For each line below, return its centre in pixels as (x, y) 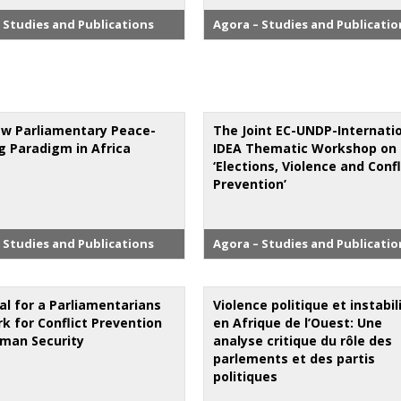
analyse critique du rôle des (303, 340)
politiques (246, 376)
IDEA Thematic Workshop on (305, 148)
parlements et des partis (294, 358)
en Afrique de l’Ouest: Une (298, 322)
